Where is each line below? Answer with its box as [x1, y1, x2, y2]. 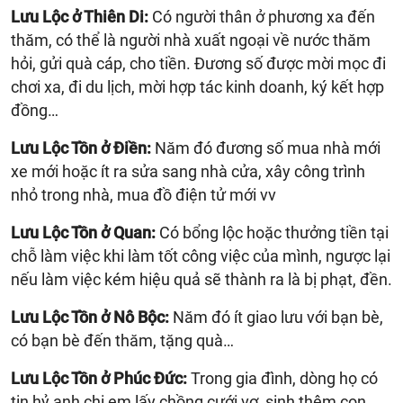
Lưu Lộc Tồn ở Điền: [11, 138, 151, 157]
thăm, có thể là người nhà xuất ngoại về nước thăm [11, 30, 371, 49]
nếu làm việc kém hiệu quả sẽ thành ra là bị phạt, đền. [11, 269, 392, 289]
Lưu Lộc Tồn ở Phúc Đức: [11, 368, 187, 388]
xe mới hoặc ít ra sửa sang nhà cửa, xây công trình [11, 161, 365, 181]
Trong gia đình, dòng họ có [187, 368, 378, 388]
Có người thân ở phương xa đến [148, 6, 375, 26]
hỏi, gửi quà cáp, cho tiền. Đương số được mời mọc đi [11, 53, 386, 73]
